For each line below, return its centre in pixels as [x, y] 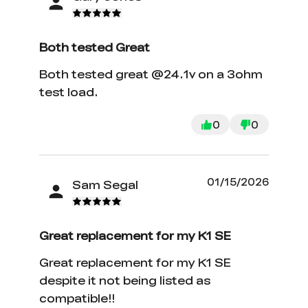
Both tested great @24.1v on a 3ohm [151, 74]
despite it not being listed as [125, 280]
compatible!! [77, 298]
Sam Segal [106, 184]
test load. [69, 92]
